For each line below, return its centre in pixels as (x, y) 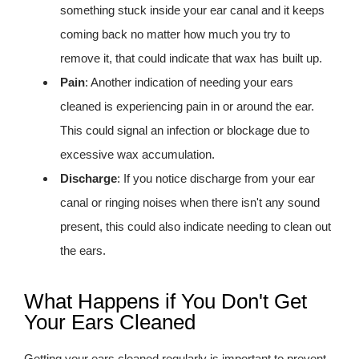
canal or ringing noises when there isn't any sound (190, 202)
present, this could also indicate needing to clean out (196, 226)
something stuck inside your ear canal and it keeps (192, 10)
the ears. (83, 250)
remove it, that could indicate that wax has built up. (191, 58)
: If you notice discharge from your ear (216, 178)
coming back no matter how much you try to (175, 34)
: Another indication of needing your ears (189, 82)
